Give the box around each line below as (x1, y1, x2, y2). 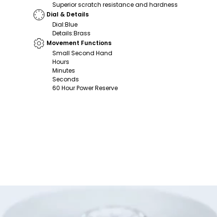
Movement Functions (46, 39, 111, 47)
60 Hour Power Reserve (52, 83, 118, 92)
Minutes (52, 66, 75, 75)
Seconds (52, 75, 79, 83)
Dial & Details (46, 10, 89, 19)
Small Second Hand (52, 48, 112, 57)
